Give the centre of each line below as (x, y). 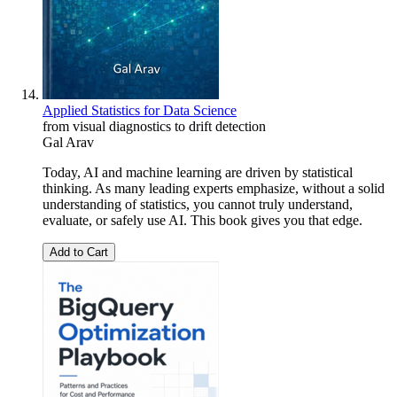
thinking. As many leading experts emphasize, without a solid (214, 188)
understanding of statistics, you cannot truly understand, (198, 204)
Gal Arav (68, 142)
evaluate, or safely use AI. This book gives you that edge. (202, 220)
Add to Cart (79, 252)
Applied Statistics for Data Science (140, 110)
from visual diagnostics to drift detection (154, 126)
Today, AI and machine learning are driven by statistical (198, 172)
